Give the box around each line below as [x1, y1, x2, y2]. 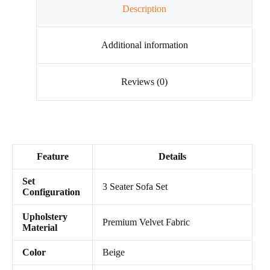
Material [22, 222, 57, 233]
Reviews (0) [121, 76, 168, 87]
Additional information [101, 40, 188, 51]
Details [159, 151, 186, 162]
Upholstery [22, 211, 67, 222]
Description [122, 3, 167, 14]
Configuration [22, 186, 80, 197]
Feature [36, 151, 69, 162]
